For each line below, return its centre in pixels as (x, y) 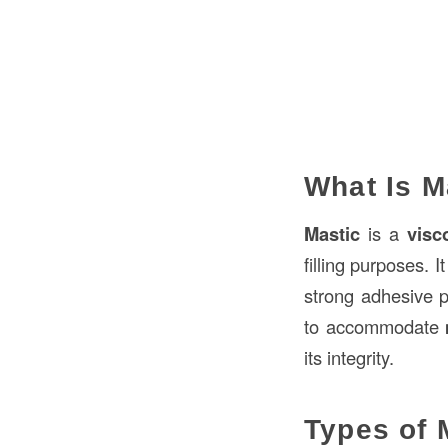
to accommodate (375, 325)
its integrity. (349, 356)
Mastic (332, 233)
